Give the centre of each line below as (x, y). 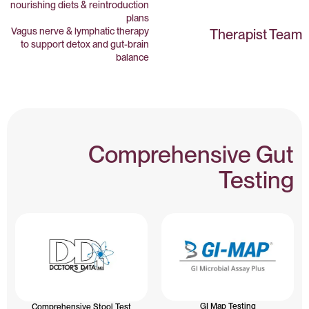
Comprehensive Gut (191, 154)
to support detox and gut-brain (85, 44)
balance (132, 57)
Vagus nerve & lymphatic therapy (80, 31)
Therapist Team (256, 34)
